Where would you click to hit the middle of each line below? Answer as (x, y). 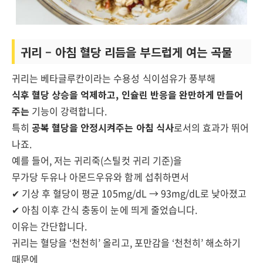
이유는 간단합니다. (50, 226)
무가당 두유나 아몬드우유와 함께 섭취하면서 (100, 177)
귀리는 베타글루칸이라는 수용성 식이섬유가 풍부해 (114, 78)
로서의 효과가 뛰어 (211, 127)
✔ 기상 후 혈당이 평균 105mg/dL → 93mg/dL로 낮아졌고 (129, 193)
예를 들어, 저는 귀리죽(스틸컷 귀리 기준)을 (97, 160)
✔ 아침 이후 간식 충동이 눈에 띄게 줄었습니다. (104, 210)
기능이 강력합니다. (68, 111)
